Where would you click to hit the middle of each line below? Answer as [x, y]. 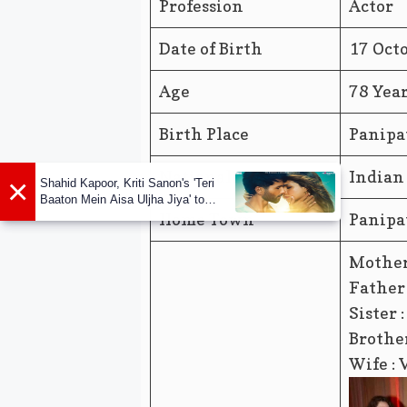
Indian [376, 177]
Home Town [206, 220]
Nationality [207, 177]
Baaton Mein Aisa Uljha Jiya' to [122, 200]
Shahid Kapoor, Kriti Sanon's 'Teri [127, 184]
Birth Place [203, 134]
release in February [90, 216]
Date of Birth [210, 49]
